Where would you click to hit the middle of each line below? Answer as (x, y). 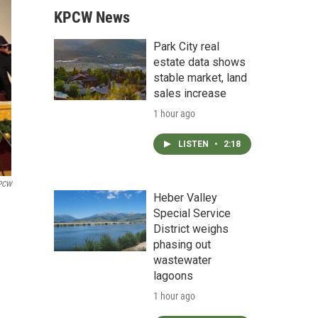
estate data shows (199, 62)
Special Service (192, 213)
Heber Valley (185, 198)
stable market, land (200, 78)
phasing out (182, 245)
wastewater (182, 260)
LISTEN (194, 144)
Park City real (186, 46)
